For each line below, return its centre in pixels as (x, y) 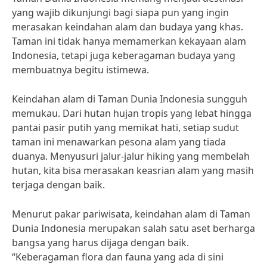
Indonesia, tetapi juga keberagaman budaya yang (124, 55)
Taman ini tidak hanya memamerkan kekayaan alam (129, 41)
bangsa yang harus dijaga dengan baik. (100, 243)
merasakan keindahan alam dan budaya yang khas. (128, 27)
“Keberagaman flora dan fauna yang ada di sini (118, 257)
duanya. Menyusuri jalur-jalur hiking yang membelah (131, 156)
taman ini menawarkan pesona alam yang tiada (119, 142)
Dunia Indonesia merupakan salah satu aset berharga (133, 228)
